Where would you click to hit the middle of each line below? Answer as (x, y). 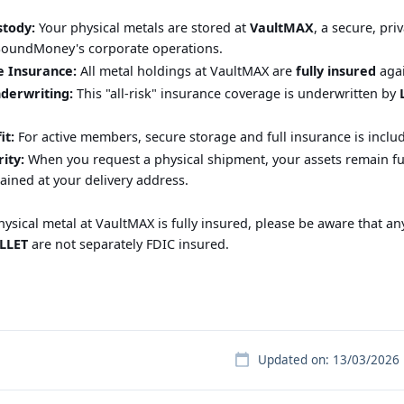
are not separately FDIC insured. (129, 244)
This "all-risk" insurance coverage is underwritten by (236, 94)
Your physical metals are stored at (142, 28)
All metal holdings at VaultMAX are (186, 71)
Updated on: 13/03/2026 (328, 360)
